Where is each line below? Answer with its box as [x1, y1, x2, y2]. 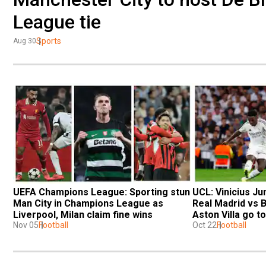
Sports [36, 36, 61, 46]
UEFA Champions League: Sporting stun [13, 186, 190, 198]
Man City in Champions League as [13, 197, 163, 209]
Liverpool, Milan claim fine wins [13, 208, 153, 220]
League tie [13, 11, 101, 33]
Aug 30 [13, 37, 36, 45]
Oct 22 [192, 220, 217, 230]
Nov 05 [13, 220, 39, 230]
